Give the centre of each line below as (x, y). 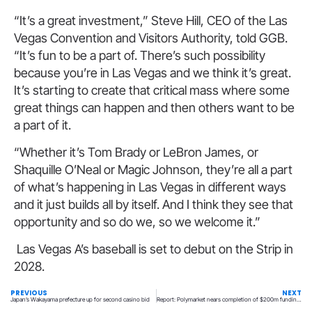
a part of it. (42, 125)
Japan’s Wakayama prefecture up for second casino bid (80, 300)
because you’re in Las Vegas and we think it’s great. (153, 72)
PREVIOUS (29, 293)
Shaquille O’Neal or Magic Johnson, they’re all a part (153, 170)
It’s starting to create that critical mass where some (152, 90)
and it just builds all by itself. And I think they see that (154, 205)
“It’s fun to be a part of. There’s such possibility (140, 55)
